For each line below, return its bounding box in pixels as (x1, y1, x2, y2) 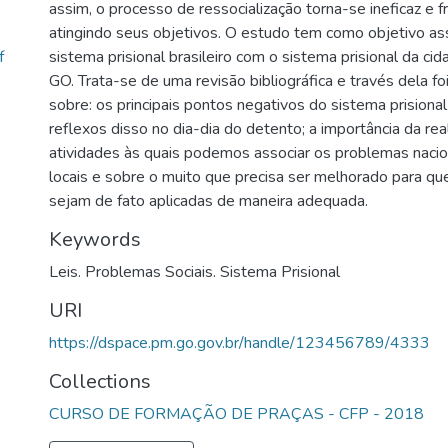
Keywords (49, 226, 141, 253)
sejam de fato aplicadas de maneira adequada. (49, 190, 368, 212)
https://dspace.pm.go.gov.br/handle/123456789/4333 (49, 332, 430, 354)
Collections (49, 368, 151, 395)
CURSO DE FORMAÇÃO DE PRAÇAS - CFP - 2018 (49, 403, 424, 425)
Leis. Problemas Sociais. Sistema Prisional (49, 261, 340, 283)
